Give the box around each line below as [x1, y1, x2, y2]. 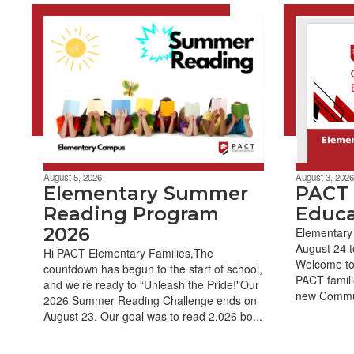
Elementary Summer [43, 181, 248, 205]
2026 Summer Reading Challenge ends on [43, 292, 257, 308]
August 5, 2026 [43, 170, 102, 183]
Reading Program [43, 201, 219, 225]
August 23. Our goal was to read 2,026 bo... [43, 307, 262, 324]
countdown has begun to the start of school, [43, 260, 262, 277]
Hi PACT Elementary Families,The [43, 244, 213, 261]
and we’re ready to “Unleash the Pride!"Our [43, 276, 259, 292]
